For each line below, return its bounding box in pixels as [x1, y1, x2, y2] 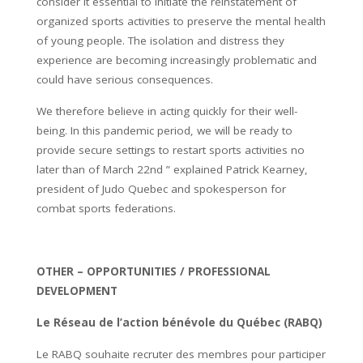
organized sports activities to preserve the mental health [36, 13, 326, 28]
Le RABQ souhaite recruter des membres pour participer [36, 346, 326, 361]
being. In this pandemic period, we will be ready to [36, 122, 293, 138]
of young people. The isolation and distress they [36, 32, 284, 48]
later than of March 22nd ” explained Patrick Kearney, [36, 161, 308, 177]
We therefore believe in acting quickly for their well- [36, 103, 297, 118]
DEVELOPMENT [36, 283, 117, 298]
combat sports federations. [36, 200, 176, 216]
